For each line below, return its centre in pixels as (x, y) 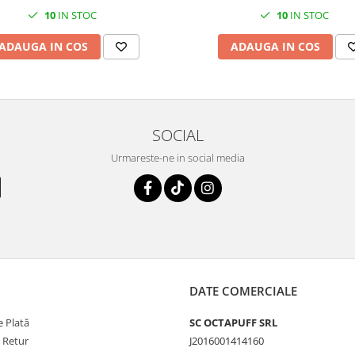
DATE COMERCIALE (243, 291)
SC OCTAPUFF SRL (233, 323)
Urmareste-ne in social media (177, 158)
